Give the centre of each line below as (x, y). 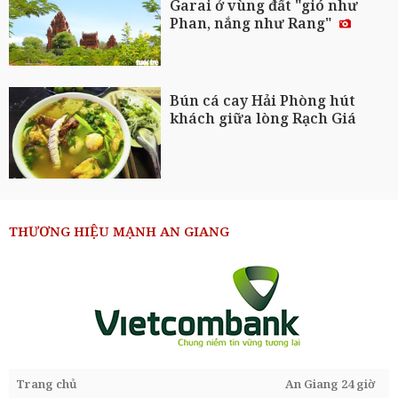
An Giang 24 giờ (330, 383)
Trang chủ (47, 383)
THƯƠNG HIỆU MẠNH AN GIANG (119, 231)
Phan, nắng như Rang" (253, 24)
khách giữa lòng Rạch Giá (263, 119)
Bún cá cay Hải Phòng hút (263, 101)
